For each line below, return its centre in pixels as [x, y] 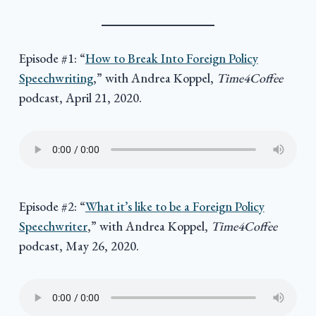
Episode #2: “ [52, 206]
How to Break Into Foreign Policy [171, 58]
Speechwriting [56, 78]
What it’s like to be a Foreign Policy [175, 206]
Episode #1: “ [52, 58]
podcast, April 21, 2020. [80, 97]
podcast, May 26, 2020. [79, 245]
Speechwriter [53, 226]
